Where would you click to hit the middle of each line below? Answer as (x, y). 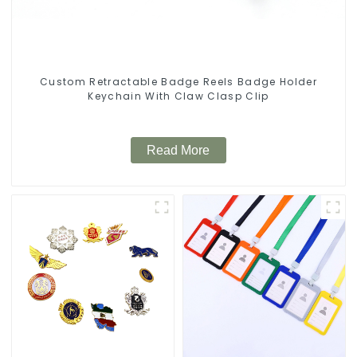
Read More (178, 151)
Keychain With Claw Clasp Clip (178, 96)
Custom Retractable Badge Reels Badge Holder (178, 81)
